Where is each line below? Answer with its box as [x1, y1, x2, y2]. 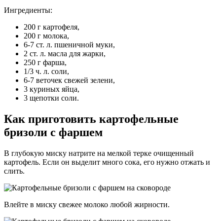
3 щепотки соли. [24, 93, 79, 102]
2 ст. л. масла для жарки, [24, 49, 106, 58]
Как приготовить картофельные [4, 112, 179, 125]
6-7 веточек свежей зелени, [24, 75, 115, 84]
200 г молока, [24, 31, 69, 40]
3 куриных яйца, [24, 84, 79, 93]
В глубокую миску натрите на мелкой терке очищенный [4, 148, 194, 157]
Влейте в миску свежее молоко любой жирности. [4, 200, 170, 209]
